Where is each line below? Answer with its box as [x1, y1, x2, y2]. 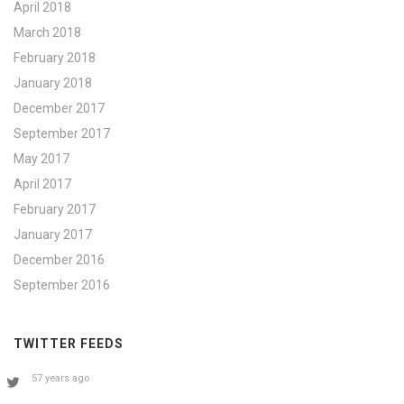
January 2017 [14, 226, 92, 242]
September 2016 [14, 277, 110, 292]
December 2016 [14, 252, 105, 267]
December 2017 [14, 100, 105, 115]
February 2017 [14, 201, 96, 216]
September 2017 [14, 125, 110, 141]
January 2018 [14, 75, 92, 90]
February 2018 [14, 50, 96, 65]
